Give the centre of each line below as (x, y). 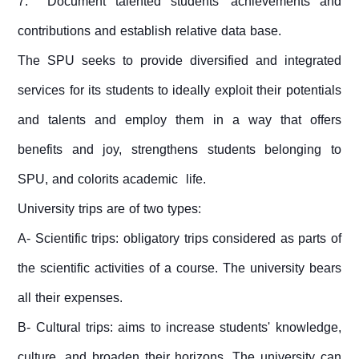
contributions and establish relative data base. (150, 31)
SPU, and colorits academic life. (112, 179)
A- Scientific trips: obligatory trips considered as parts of (179, 239)
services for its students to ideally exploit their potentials (179, 91)
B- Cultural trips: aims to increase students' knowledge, (179, 328)
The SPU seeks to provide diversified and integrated (179, 61)
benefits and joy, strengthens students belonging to (179, 150)
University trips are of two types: (110, 209)
